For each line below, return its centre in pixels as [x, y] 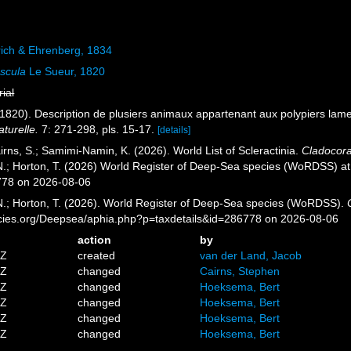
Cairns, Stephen [239, 271]
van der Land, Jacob [250, 255]
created [97, 255]
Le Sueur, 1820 [66, 71]
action [95, 240]
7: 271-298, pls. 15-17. [97, 129]
